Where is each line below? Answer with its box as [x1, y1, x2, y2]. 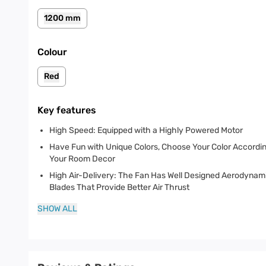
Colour [37, 46, 67, 58]
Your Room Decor [49, 154, 115, 164]
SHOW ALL [37, 204, 77, 214]
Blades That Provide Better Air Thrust [49, 182, 189, 192]
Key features [37, 104, 96, 116]
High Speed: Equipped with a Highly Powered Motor [49, 125, 243, 135]
